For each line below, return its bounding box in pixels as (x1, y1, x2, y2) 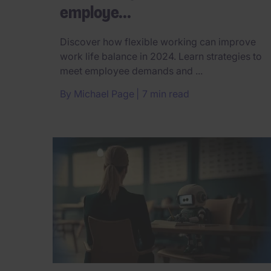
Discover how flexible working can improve (60, 35, 256, 48)
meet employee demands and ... (60, 64, 203, 77)
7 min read (142, 87, 189, 100)
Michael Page (74, 87, 134, 100)
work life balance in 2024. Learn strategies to (60, 50, 262, 62)
